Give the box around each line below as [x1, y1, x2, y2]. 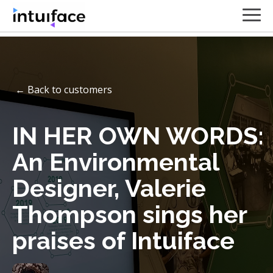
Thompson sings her [12, 200, 247, 229]
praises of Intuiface [12, 226, 235, 255]
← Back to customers [15, 83, 112, 96]
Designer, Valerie [12, 174, 206, 202]
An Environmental [12, 147, 219, 176]
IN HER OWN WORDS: [12, 121, 264, 150]
